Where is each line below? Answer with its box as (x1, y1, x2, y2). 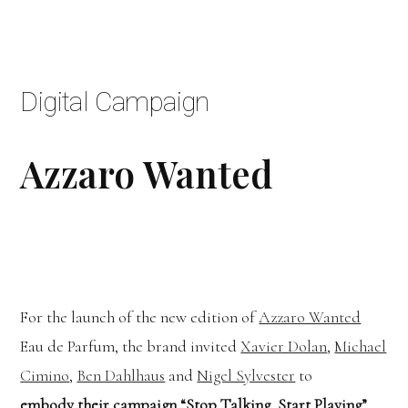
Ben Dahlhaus (76, 364, 166, 385)
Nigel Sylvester (197, 364, 296, 385)
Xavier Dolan (240, 335, 328, 356)
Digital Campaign (20, 86, 209, 118)
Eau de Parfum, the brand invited (20, 335, 241, 356)
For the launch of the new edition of (20, 306, 260, 327)
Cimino (20, 364, 70, 385)
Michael (334, 335, 387, 356)
